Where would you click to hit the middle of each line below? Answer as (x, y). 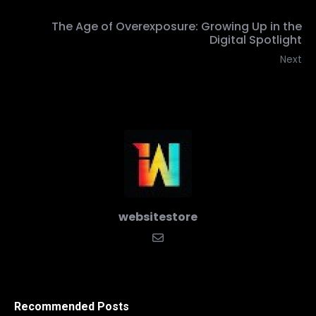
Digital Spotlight (256, 40)
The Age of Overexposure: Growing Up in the (177, 27)
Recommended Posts (72, 307)
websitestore (158, 217)
